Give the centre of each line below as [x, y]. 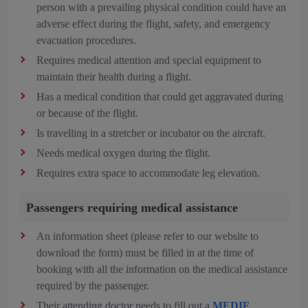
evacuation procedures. [86, 40]
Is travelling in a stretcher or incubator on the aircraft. [151, 133]
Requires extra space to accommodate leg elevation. [150, 173]
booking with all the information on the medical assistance [162, 269]
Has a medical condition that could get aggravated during [160, 97]
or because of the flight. [87, 113]
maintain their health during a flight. [114, 77]
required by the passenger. [94, 286]
